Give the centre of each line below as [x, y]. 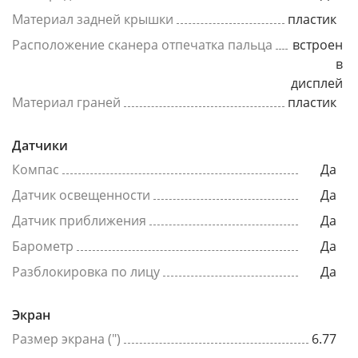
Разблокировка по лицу [86, 272]
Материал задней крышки [93, 19]
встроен [318, 45]
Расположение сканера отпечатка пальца [142, 45]
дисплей [317, 83]
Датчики [40, 145]
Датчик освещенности [81, 195]
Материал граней [66, 102]
